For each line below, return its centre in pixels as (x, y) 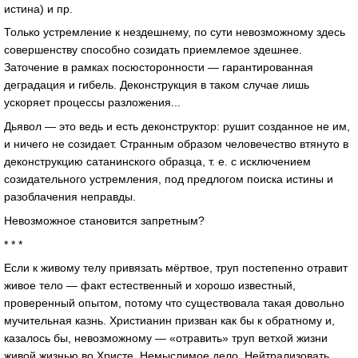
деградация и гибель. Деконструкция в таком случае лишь (157, 85)
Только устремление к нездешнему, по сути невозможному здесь (175, 32)
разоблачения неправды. (70, 197)
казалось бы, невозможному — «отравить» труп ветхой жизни (166, 338)
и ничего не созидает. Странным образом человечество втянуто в (176, 144)
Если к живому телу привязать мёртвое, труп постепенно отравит (176, 268)
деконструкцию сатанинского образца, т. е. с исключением (157, 162)
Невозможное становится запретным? (104, 220)
